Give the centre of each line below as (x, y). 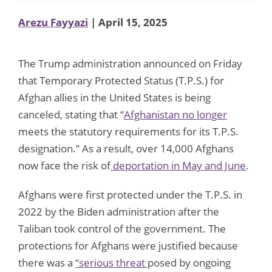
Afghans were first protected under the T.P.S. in (130, 194)
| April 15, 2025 (128, 22)
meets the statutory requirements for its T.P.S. (128, 131)
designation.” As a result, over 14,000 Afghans (126, 148)
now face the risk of (64, 165)
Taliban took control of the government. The (122, 228)
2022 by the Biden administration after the (119, 211)
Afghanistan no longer (175, 114)
